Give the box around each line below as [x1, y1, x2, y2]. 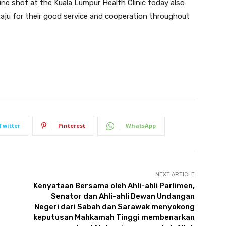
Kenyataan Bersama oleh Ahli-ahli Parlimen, [33, 181, 195, 191]
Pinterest [58, 122, 85, 130]
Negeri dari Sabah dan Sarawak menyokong [34, 202, 195, 212]
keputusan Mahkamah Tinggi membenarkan [33, 213, 195, 222]
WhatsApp [126, 122, 156, 130]
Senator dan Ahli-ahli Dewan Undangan [50, 192, 195, 201]
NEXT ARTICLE [155, 171, 195, 178]
